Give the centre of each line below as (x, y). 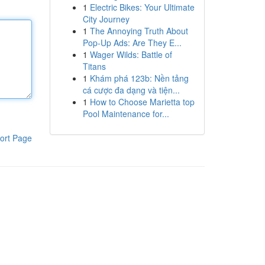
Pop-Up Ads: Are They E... (132, 43)
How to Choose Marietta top (142, 102)
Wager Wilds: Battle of (131, 54)
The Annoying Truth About (139, 31)
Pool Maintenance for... (126, 114)
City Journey (106, 19)
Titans (94, 66)
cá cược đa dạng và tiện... (131, 90)
